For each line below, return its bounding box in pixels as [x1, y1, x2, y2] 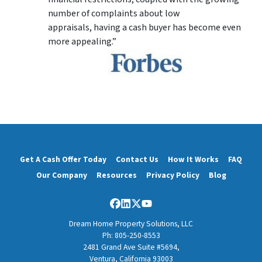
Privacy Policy [146, 170, 199, 181]
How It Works [168, 154, 219, 166]
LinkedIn [125, 202, 162, 218]
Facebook [114, 202, 156, 218]
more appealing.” [48, 35, 116, 49]
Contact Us [116, 154, 158, 166]
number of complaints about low [48, 7, 180, 20]
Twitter [135, 202, 168, 218]
